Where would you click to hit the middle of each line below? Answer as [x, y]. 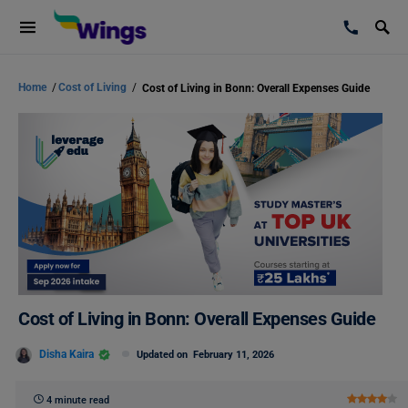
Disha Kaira [66, 354]
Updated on [165, 355]
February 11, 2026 [234, 355]
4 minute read [78, 400]
